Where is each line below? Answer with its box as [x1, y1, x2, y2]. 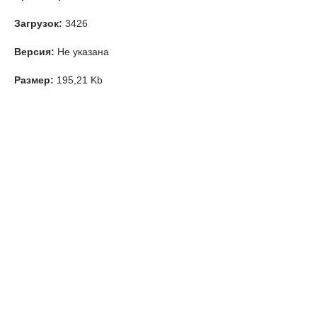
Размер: [14, 74, 54, 86]
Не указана [54, 46, 109, 57]
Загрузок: [14, 18, 62, 29]
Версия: [14, 46, 54, 57]
